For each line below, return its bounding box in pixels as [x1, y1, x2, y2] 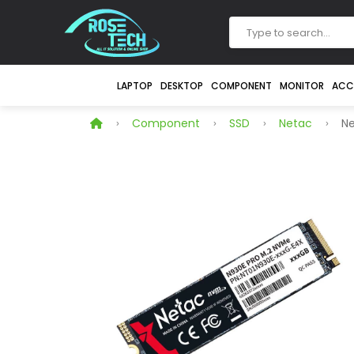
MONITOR [279, 79, 324, 92]
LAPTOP [116, 79, 153, 92]
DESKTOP [160, 79, 203, 92]
